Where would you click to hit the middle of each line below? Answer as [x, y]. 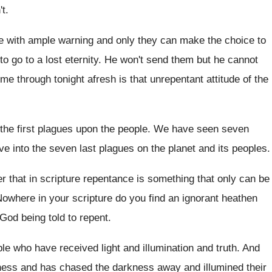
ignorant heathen [220, 198]
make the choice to [223, 40]
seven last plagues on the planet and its [139, 148]
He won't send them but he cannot [181, 60]
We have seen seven [201, 129]
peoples [250, 148]
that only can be [233, 179]
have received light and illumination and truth [136, 248]
